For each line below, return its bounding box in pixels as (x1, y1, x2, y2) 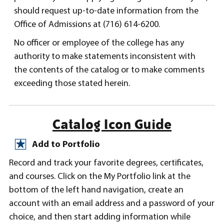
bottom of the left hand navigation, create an (9, 185, 183, 195)
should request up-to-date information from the (14, 6, 198, 16)
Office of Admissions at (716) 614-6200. (14, 19, 160, 29)
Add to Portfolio (32, 139, 102, 149)
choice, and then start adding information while (9, 212, 190, 222)
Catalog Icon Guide (52, 115, 171, 132)
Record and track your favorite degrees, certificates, (9, 158, 203, 168)
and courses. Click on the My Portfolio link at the (9, 171, 190, 181)
